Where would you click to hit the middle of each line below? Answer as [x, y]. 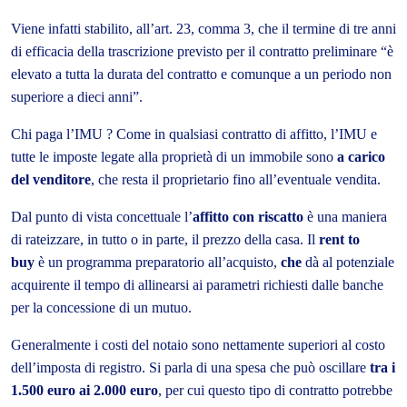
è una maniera [345, 217]
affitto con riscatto [248, 217]
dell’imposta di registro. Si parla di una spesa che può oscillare [190, 367]
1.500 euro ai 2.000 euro [84, 390]
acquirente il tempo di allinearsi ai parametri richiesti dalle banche [197, 285]
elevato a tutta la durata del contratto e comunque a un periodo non [201, 74]
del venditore [51, 179]
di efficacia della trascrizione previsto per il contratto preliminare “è [202, 51]
